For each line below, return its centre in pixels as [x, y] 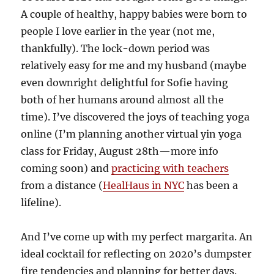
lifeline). [41, 202]
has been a [211, 185]
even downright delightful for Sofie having [125, 83]
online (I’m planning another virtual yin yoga [131, 134]
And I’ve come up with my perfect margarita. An [137, 237]
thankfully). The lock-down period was [116, 48]
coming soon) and [66, 168]
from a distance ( [62, 185]
